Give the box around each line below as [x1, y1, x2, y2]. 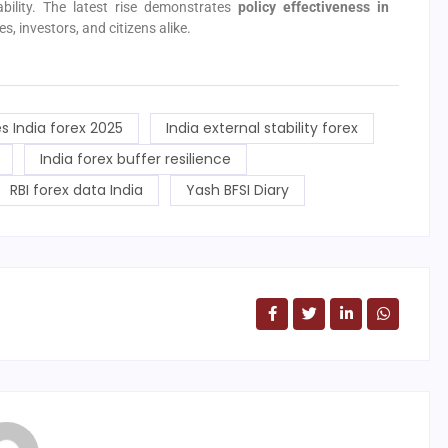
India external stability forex [166, 118, 358, 139]
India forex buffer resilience [39, 149, 231, 170]
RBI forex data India [9, 180, 143, 201]
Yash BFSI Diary [185, 180, 289, 201]
